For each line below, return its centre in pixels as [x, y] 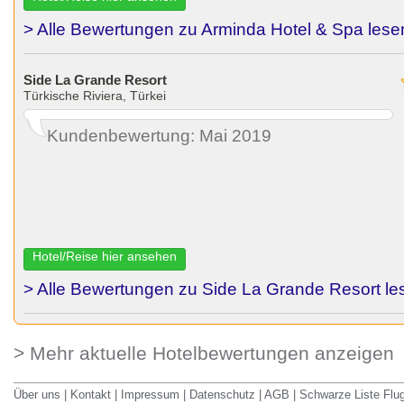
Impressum [150, 395]
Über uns [37, 395]
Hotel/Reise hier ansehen [105, 256]
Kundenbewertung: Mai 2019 [159, 136]
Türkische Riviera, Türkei [95, 96]
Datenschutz [222, 395]
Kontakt [91, 395]
